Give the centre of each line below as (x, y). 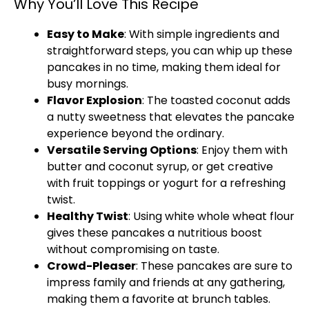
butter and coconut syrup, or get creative (160, 167)
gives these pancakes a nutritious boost (154, 233)
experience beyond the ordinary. (136, 133)
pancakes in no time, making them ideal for (164, 67)
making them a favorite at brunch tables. (159, 299)
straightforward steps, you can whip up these (170, 51)
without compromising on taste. (133, 249)
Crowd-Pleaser (91, 266)
